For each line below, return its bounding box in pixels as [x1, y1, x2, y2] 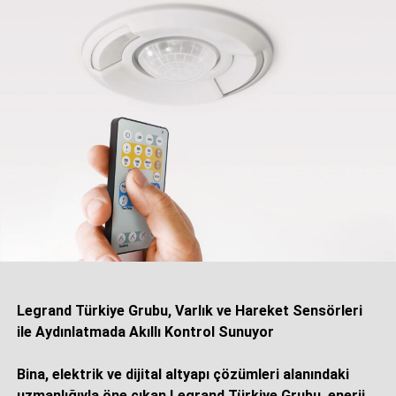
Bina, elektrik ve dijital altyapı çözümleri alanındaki [16, 365, 349, 383]
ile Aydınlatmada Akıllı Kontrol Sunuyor [16, 323, 274, 340]
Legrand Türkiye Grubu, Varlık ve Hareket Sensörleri [16, 301, 362, 319]
